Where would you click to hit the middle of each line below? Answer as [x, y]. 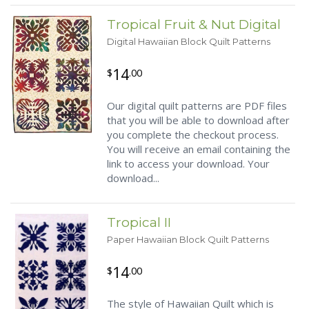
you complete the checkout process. [193, 134]
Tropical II [139, 222]
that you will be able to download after [198, 120]
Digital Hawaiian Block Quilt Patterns [189, 41]
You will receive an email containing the [199, 149]
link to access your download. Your [188, 163]
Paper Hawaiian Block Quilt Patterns [188, 239]
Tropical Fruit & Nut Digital [194, 24]
